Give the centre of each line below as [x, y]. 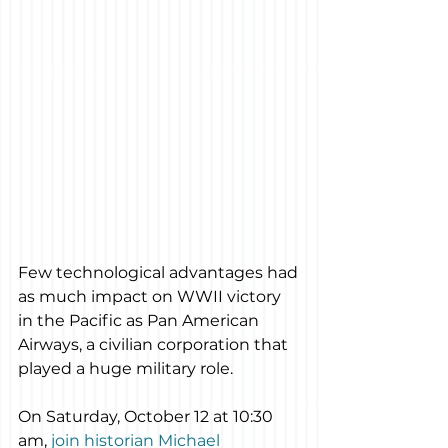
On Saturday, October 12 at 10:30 [147, 417]
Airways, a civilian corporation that [155, 345]
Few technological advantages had [160, 273]
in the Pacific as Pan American [140, 321]
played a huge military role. [125, 369]
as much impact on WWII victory [151, 297]
